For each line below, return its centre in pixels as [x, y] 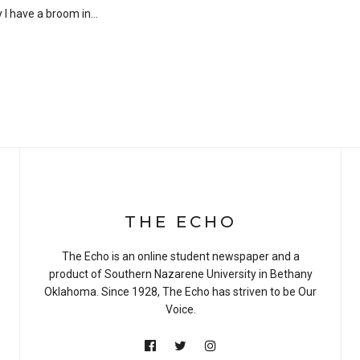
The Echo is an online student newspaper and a [180, 256]
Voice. [180, 309]
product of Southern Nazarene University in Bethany [180, 274]
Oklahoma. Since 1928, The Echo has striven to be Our [180, 292]
